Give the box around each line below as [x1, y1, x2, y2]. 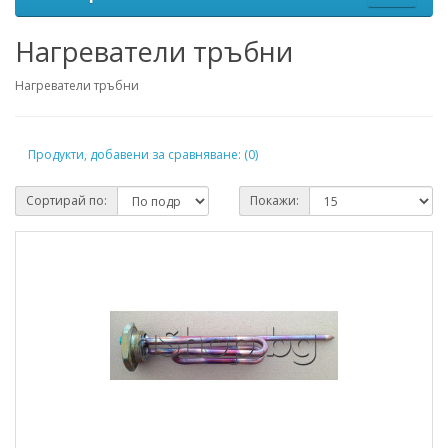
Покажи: [250, 192, 299, 209]
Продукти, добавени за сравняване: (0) [28, 145, 258, 163]
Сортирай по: [26, 192, 107, 209]
